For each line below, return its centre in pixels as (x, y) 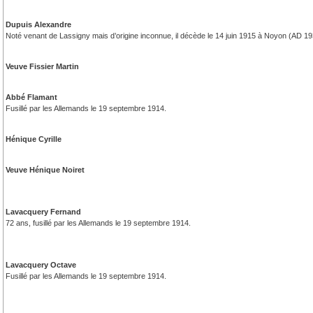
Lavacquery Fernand (44, 212)
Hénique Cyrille (34, 139)
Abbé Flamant (32, 97)
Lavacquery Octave (41, 265)
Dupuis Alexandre (39, 25)
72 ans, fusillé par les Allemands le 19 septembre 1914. (99, 223)
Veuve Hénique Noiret (45, 170)
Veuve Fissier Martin (43, 67)
